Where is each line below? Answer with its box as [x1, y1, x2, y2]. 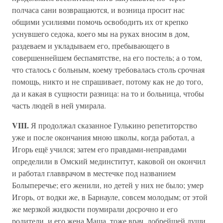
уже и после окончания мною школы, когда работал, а [12, 132, 195, 142]
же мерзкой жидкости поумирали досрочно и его [12, 204, 178, 214]
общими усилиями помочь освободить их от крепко [12, 16, 188, 27]
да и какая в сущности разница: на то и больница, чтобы [12, 88, 204, 99]
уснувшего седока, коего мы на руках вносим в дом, [12, 28, 190, 39]
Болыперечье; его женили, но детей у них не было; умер [12, 180, 204, 190]
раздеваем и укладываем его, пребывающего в [12, 40, 170, 51]
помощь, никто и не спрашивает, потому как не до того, [12, 76, 203, 87]
